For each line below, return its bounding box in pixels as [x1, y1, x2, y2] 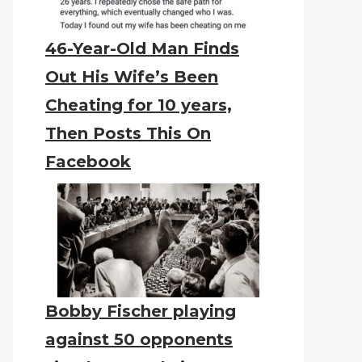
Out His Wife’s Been [45, 67, 218, 86]
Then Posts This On [45, 124, 211, 143]
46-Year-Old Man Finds [45, 39, 239, 58]
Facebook [45, 152, 131, 171]
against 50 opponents [45, 330, 233, 349]
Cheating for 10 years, [45, 95, 232, 115]
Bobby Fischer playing [45, 301, 236, 321]
